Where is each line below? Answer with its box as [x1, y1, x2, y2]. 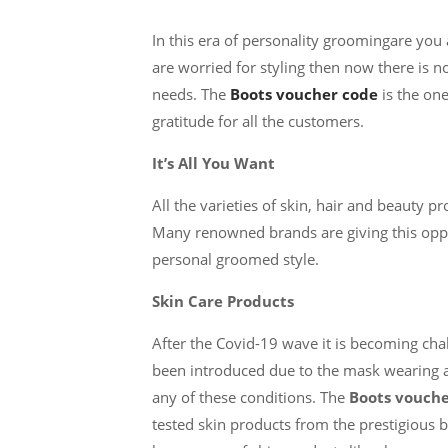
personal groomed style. [152, 249, 319, 269]
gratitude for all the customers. [152, 111, 364, 131]
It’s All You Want [152, 153, 275, 173]
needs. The [152, 84, 230, 104]
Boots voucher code [230, 84, 382, 104]
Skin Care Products [152, 291, 294, 311]
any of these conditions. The [152, 387, 349, 407]
